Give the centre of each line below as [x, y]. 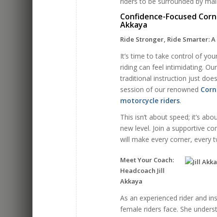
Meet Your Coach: [147, 160]
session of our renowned [161, 89]
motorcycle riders [150, 100]
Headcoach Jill [143, 170]
